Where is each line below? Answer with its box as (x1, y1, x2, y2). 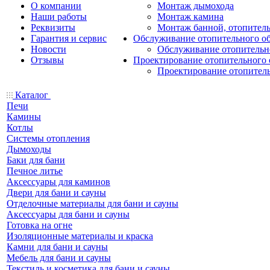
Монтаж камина (157, 11, 224, 22)
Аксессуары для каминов (7, 177, 110, 187)
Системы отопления (7, 133, 90, 143)
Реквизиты (31, 22, 75, 33)
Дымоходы (7, 144, 51, 154)
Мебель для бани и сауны (7, 253, 111, 263)
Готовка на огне (7, 220, 72, 230)
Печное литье (7, 166, 63, 176)
